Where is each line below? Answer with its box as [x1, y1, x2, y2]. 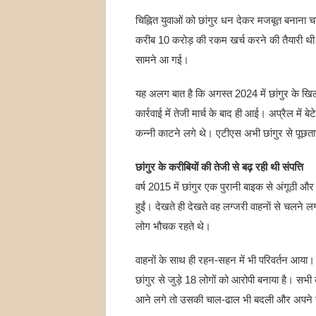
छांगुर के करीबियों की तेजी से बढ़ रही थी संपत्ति [135, 161, 303, 173]
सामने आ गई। [135, 54, 189, 66]
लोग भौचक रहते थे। [135, 220, 211, 232]
